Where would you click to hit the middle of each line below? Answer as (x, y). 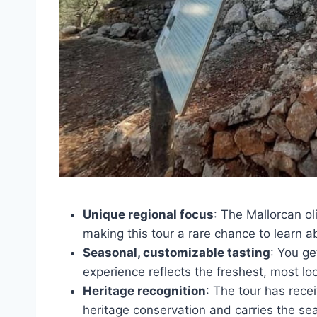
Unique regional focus (148, 215)
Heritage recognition (144, 291)
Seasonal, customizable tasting (177, 253)
